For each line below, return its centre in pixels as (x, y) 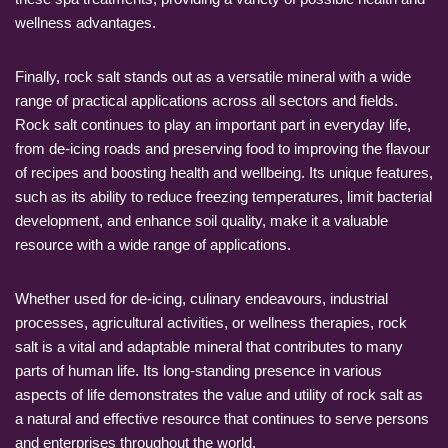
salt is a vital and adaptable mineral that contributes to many (209, 346)
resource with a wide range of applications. (153, 244)
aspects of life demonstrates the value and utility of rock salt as (219, 394)
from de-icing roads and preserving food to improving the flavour (222, 148)
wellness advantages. (85, 22)
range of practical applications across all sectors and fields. (206, 100)
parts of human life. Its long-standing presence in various (198, 370)
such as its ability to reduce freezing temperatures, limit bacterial (223, 196)
